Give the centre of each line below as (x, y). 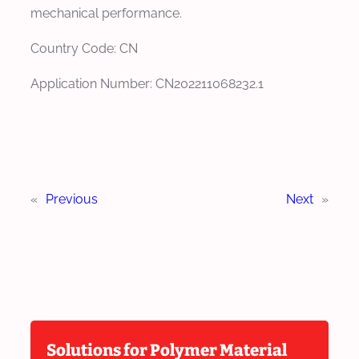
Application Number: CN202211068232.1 (147, 83)
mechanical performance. (106, 13)
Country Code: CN (84, 48)
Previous (72, 199)
